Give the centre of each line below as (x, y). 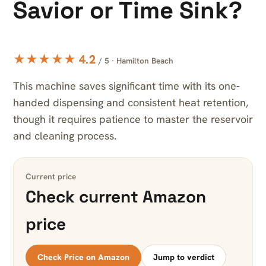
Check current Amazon (116, 197)
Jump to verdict (184, 257)
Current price (51, 177)
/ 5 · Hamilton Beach (136, 61)
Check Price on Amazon (83, 257)
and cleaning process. (65, 136)
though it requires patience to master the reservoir (133, 119)
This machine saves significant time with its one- (126, 86)
